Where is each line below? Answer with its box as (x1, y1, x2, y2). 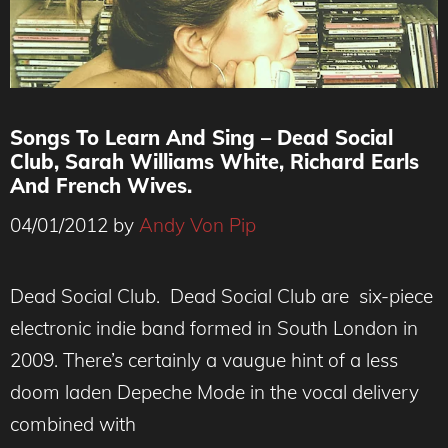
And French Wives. (10, 173, 192, 198)
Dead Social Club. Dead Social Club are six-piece (10, 283, 433, 308)
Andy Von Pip (139, 212, 256, 237)
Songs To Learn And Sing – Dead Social (10, 125, 393, 150)
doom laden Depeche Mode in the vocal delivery (10, 379, 424, 404)
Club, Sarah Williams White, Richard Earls (10, 149, 419, 174)
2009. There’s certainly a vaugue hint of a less (10, 347, 398, 372)
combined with (10, 411, 141, 436)
